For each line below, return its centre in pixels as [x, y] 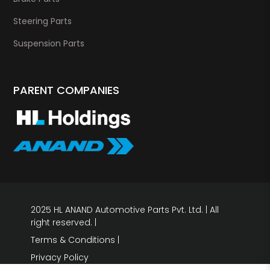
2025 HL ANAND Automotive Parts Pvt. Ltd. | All [125, 209]
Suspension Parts [49, 43]
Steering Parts [42, 21]
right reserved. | [64, 222]
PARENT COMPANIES [66, 90]
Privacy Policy [60, 257]
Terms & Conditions [73, 240]
